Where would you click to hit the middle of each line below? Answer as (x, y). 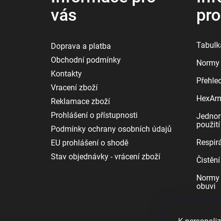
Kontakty (66, 74)
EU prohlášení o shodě (90, 143)
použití (208, 125)
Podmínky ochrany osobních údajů (111, 129)
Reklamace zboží (80, 102)
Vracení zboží (74, 88)
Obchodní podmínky (86, 60)
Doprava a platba (81, 46)
